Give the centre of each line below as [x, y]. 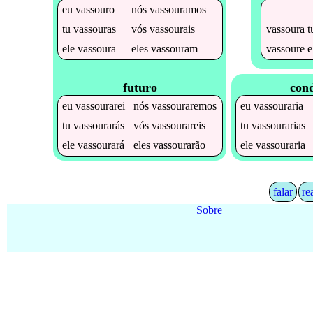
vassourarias [279, 126]
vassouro [95, 9]
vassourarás [99, 126]
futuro [140, 88]
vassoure [285, 48]
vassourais [173, 29]
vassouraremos [184, 106]
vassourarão [180, 145]
